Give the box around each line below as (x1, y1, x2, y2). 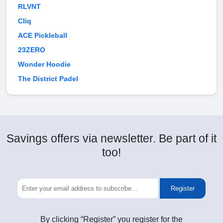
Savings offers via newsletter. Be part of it (6, 132, 217, 145)
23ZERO (18, 46, 45, 54)
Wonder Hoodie (18, 60, 71, 69)
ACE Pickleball (18, 31, 67, 40)
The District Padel (18, 75, 78, 83)
